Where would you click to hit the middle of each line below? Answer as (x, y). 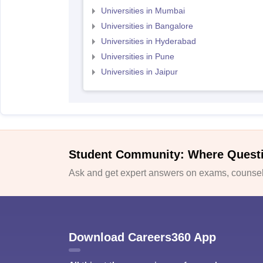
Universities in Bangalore (147, 26)
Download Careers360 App (142, 237)
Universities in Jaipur (139, 72)
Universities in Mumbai (143, 11)
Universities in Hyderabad (148, 41)
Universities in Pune (137, 56)
